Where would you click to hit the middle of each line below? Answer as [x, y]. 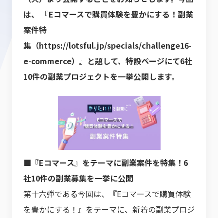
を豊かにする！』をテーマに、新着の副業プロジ [109, 209]
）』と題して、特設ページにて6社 [132, 61]
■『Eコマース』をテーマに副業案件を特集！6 [106, 163]
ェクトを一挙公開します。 [133, 76]
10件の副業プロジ [55, 76]
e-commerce [47, 61]
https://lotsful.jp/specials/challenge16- [115, 45]
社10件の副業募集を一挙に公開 [78, 178]
